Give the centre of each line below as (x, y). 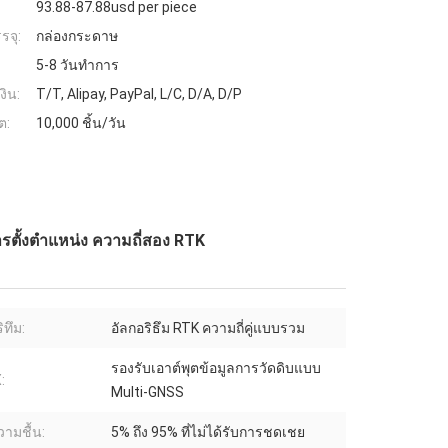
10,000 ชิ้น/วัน (81, 123)
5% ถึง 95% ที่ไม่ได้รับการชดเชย (208, 432)
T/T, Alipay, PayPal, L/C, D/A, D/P (139, 94)
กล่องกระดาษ (77, 36)
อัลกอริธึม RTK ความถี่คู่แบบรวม (208, 328)
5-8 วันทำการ (77, 65)
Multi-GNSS (147, 392)
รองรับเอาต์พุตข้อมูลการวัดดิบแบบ (216, 368)
